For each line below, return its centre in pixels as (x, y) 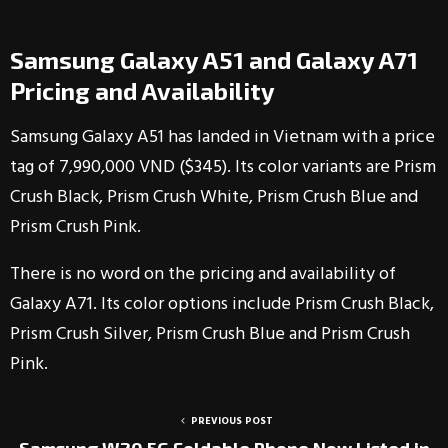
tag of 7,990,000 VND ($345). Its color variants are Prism (223, 167)
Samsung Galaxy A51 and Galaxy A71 (214, 59)
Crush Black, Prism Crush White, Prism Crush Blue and (214, 197)
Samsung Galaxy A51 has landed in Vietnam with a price (222, 137)
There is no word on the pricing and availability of (203, 274)
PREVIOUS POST (232, 421)
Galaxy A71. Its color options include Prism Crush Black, (222, 304)
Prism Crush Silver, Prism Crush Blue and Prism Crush (210, 334)
